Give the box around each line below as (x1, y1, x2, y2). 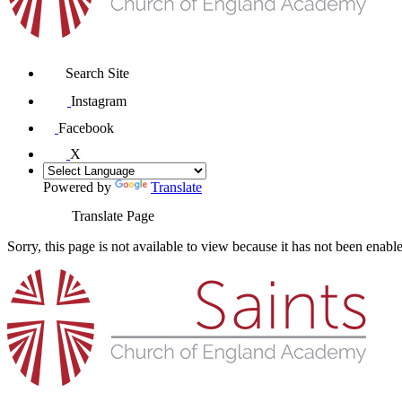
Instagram (71, 92, 127, 109)
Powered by (43, 179, 115, 195)
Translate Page (72, 207, 154, 223)
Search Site (66, 65, 129, 81)
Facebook (58, 119, 114, 135)
